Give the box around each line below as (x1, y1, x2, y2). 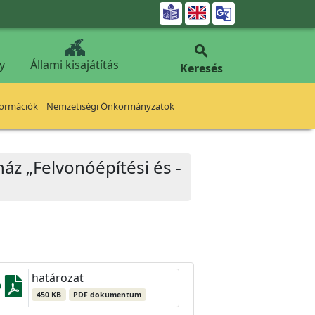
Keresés (179, 60, 223, 76)
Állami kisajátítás (30, 57, 119, 72)
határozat (32, 270, 84, 285)
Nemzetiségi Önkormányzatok (46, 100, 174, 112)
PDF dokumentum (73, 290, 142, 300)
